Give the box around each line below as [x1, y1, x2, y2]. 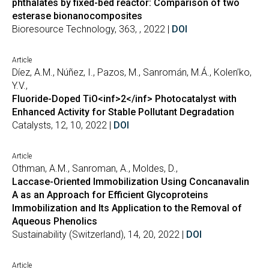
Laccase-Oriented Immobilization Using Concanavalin [12, 176, 249, 187]
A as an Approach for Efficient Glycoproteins [12, 189, 208, 201]
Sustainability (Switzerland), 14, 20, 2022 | [12, 229, 186, 240]
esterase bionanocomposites [12, 10, 142, 22]
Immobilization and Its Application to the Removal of [12, 202, 242, 214]
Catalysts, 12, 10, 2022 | [12, 119, 113, 131]
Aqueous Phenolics [12, 216, 97, 227]
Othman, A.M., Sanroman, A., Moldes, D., [12, 163, 178, 174]
